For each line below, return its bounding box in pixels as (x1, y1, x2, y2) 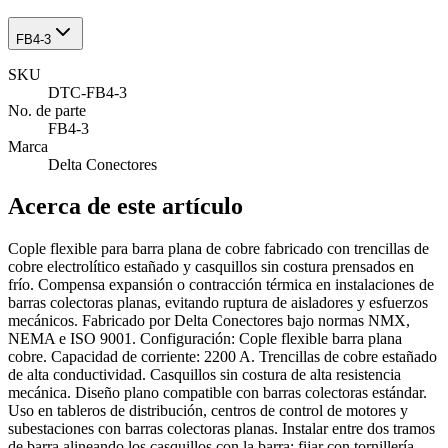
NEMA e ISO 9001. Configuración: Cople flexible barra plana (8, 330, 402, 348)
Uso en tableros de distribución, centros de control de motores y (8, 402, 408, 420)
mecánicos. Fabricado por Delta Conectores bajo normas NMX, (8, 312, 410, 330)
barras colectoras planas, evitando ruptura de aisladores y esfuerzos (8, 294, 428, 312)
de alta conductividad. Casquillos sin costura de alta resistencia (8, 366, 401, 384)
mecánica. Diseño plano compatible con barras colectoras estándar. (8, 384, 427, 402)
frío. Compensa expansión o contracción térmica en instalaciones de (8, 276, 434, 294)
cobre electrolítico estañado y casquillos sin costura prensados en (8, 258, 414, 276)
